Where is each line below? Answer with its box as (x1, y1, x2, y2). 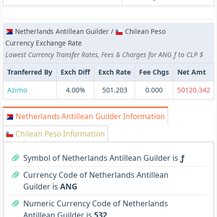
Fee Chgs (139, 67, 169, 77)
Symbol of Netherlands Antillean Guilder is (23, 153, 180, 164)
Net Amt (177, 67, 206, 77)
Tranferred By (7, 67, 52, 77)
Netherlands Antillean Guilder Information (14, 111, 165, 122)
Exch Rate (98, 67, 131, 77)
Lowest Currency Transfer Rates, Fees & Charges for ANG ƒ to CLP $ (5, 50, 203, 60)
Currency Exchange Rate (5, 38, 82, 48)
